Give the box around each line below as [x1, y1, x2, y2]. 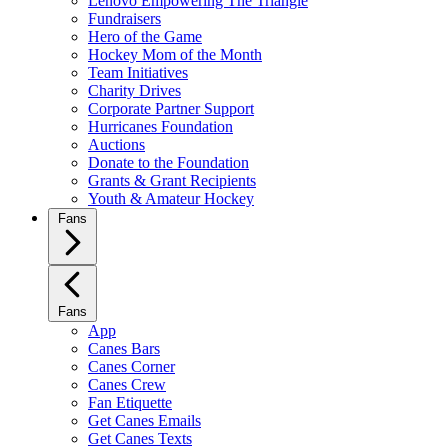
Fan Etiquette [88, 394, 172, 411]
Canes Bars [88, 340, 160, 357]
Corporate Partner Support [88, 100, 254, 117]
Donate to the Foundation [88, 154, 249, 171]
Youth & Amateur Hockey [88, 190, 254, 207]
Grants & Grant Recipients [88, 172, 256, 189]
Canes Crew [88, 376, 166, 393]
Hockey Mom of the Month [88, 46, 262, 63]
